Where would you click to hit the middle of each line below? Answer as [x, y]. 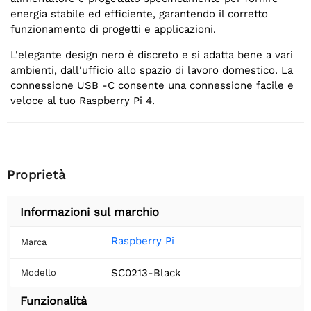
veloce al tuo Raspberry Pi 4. [83, 101]
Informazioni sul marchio [90, 212]
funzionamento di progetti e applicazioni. [113, 30]
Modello [39, 273]
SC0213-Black [146, 273]
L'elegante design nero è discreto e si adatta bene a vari [152, 55]
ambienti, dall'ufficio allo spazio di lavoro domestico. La [152, 70]
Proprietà [36, 175]
